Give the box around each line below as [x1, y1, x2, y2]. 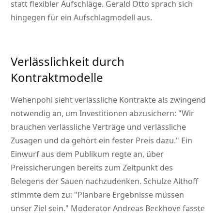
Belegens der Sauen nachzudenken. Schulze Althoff [11, 176, 199, 187]
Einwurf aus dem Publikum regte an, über [11, 149, 164, 160]
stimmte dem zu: [11, 189, 75, 201]
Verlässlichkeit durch [11, 53, 125, 70]
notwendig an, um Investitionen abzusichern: [11, 108, 179, 119]
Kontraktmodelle [11, 69, 104, 86]
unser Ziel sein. [11, 203, 66, 214]
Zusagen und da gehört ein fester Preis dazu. [11, 135, 176, 146]
